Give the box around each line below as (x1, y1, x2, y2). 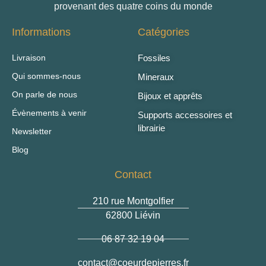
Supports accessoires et (138, 109, 233, 120)
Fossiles (138, 52, 171, 63)
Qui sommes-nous (12, 71, 81, 81)
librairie (138, 122, 166, 133)
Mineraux (138, 71, 175, 82)
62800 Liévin (106, 210, 160, 220)
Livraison (12, 52, 46, 62)
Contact (115, 168, 151, 180)
